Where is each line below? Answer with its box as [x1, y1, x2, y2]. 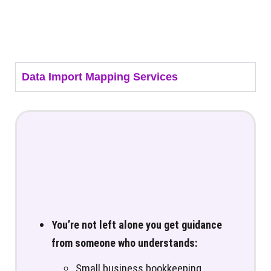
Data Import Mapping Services [22, 70, 178, 83]
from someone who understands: [51, 236, 197, 249]
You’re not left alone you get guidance [51, 218, 222, 231]
